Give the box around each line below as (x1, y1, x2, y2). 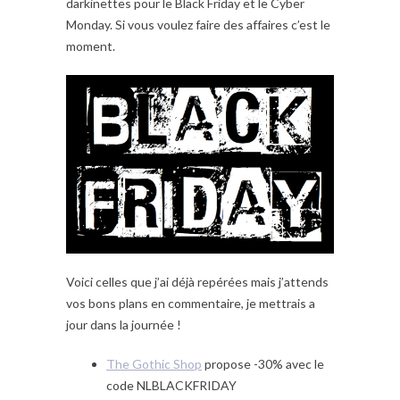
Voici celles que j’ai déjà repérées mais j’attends (66, 274, 329, 290)
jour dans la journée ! (66, 317, 181, 333)
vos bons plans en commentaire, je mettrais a (66, 296, 315, 312)
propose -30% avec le (202, 356, 324, 372)
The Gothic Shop (106, 356, 202, 372)
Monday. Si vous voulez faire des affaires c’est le (66, 17, 330, 33)
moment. (66, 38, 115, 54)
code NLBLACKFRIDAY (106, 378, 237, 394)
